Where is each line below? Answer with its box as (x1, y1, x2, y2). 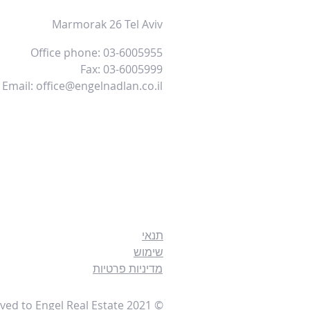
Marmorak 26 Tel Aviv (52, 17, 163, 32)
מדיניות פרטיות (93, 261, 163, 276)
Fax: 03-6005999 (80, 62, 163, 77)
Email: (2, 78, 36, 93)
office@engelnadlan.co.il (36, 78, 163, 93)
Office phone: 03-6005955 (30, 45, 163, 60)
